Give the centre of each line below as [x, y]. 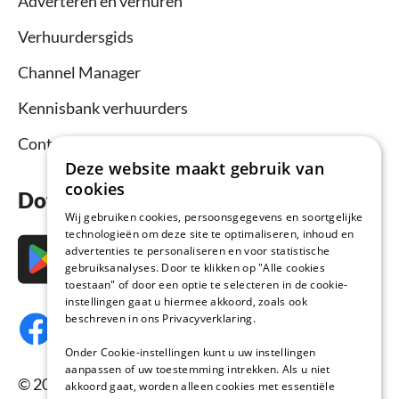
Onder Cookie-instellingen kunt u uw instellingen [191, 352]
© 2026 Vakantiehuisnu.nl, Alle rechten [152, 383]
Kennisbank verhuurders [103, 107]
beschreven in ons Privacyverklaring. [160, 318]
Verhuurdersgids [76, 36]
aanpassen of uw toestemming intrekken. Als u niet [198, 369]
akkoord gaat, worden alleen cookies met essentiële [200, 386]
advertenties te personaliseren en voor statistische [198, 251]
